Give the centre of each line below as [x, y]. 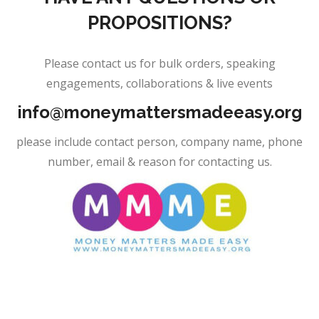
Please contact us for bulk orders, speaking [159, 63]
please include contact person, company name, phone [159, 142]
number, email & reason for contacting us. [159, 162]
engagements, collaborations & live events [159, 83]
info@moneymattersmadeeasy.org [159, 112]
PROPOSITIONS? [159, 23]
